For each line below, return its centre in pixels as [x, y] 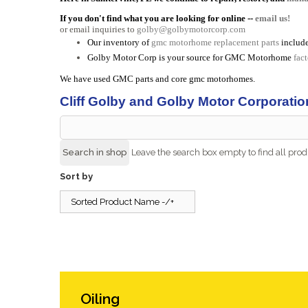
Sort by [76, 176]
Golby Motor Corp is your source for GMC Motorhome [190, 57]
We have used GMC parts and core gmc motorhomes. [157, 79]
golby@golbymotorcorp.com [191, 29]
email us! [273, 18]
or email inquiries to [98, 29]
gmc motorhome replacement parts [215, 42]
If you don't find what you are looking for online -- [157, 18]
